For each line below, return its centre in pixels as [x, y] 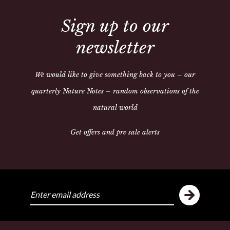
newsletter [115, 47]
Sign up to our [115, 26]
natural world [115, 107]
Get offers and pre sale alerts [115, 132]
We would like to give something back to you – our [115, 74]
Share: [135, 11]
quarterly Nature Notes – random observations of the [115, 91]
